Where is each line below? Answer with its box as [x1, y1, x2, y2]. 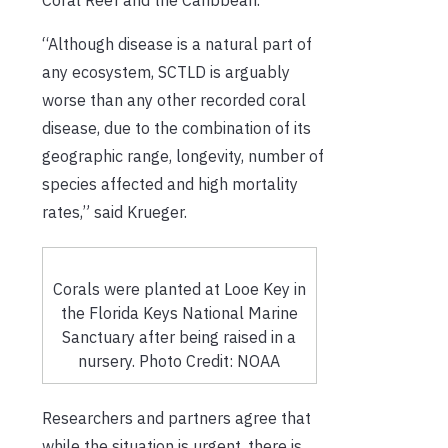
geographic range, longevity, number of [42, 145, 324, 166]
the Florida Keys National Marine [60, 302, 298, 323]
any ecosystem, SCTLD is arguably [42, 61, 290, 82]
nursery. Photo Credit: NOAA [78, 350, 281, 371]
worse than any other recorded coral [42, 89, 306, 110]
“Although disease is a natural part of [42, 33, 312, 54]
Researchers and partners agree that [42, 407, 311, 428]
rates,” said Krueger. [42, 201, 187, 222]
